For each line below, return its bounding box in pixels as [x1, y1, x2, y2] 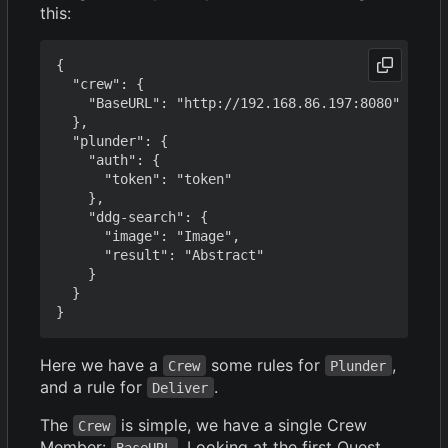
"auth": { [56, 151, 160, 168]
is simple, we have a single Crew [115, 414, 372, 435]
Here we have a [40, 354, 163, 375]
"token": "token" [56, 170, 232, 187]
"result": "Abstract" [56, 246, 264, 263]
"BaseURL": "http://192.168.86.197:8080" [56, 94, 400, 111]
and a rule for [40, 376, 147, 397]
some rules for [205, 354, 325, 375]
